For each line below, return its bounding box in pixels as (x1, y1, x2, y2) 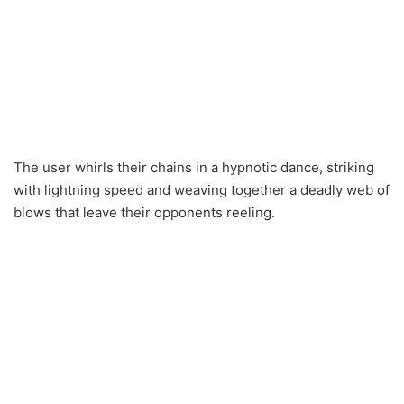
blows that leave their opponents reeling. (14, 203, 275, 221)
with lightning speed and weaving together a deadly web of (14, 180, 390, 198)
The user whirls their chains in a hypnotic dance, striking (14, 158, 374, 176)
